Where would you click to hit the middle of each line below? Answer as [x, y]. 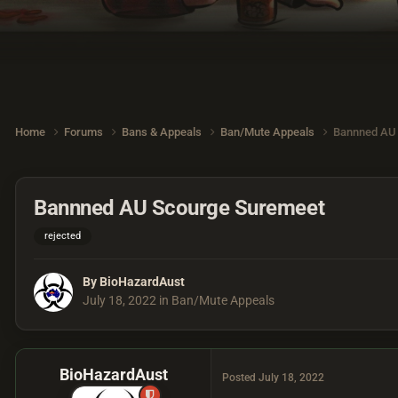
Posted [240, 378]
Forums [85, 132]
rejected [63, 235]
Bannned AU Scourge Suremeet [179, 207]
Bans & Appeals [163, 132]
